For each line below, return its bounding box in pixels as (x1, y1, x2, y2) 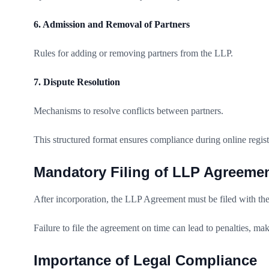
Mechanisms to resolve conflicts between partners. (34, 105, 223, 116)
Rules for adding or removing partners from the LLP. (34, 47, 233, 58)
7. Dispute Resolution (34, 76, 120, 87)
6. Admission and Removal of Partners (34, 19, 190, 29)
